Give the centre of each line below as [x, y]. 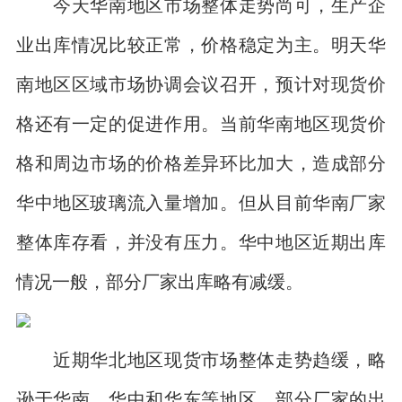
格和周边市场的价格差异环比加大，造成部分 [201, 162]
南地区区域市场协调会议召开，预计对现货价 [201, 83]
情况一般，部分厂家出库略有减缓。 [159, 281]
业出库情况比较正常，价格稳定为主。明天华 [201, 44]
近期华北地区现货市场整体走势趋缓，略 [201, 359]
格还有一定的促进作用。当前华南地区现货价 [201, 123]
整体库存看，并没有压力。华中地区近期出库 [201, 241]
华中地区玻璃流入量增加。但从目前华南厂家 [201, 202]
